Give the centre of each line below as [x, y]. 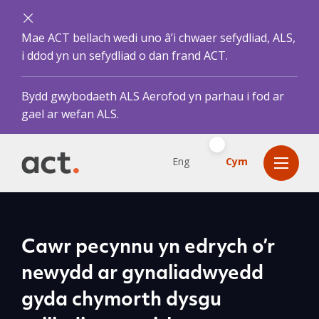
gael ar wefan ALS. [70, 114]
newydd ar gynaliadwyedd [142, 274]
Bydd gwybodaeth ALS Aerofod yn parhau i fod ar [153, 96]
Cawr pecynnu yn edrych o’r [148, 248]
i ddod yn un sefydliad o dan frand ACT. [125, 56]
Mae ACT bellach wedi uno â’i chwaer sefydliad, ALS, [158, 38]
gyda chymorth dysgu [121, 301]
